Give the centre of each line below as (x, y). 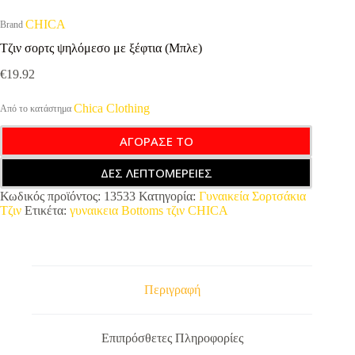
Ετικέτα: (47, 211)
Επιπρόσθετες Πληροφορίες (172, 338)
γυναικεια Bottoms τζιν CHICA (149, 211)
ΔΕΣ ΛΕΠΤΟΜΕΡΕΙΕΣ (156, 173)
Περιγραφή (172, 290)
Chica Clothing (112, 109)
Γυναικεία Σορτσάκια (252, 197)
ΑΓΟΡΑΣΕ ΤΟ (156, 141)
